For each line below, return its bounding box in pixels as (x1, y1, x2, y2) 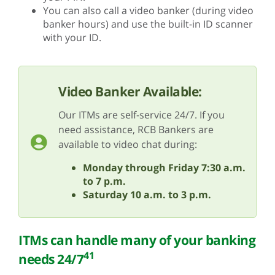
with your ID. (43, 30, 101, 44)
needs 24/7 (18, 250, 83, 268)
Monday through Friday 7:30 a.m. (83, 160, 246, 174)
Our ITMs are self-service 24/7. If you (58, 107, 225, 122)
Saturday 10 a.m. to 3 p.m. (83, 187, 211, 201)
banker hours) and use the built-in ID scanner (43, 17, 253, 31)
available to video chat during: (58, 137, 197, 151)
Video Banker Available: (58, 82, 202, 100)
